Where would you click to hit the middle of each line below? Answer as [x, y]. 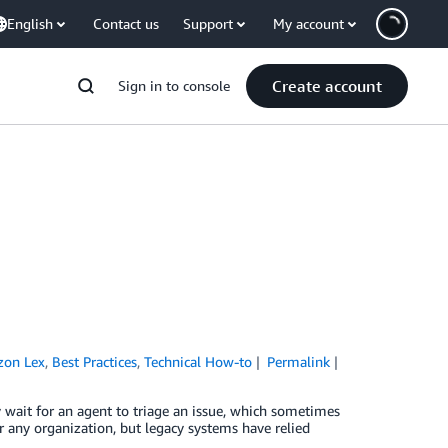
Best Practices [95, 361]
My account [308, 23]
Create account [327, 86]
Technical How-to [198, 361]
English [30, 23]
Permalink [298, 361]
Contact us [126, 23]
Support [208, 23]
